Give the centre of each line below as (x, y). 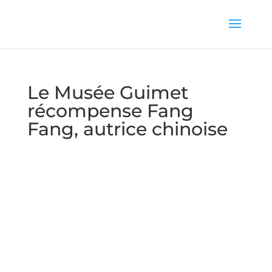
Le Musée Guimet (107, 93)
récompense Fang (110, 111)
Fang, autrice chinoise (127, 129)
